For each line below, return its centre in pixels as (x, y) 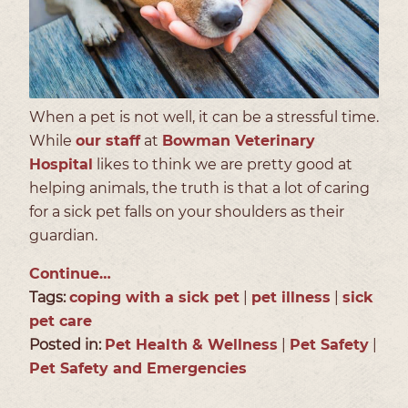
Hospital (61, 164)
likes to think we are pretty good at (223, 164)
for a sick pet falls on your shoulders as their (187, 211)
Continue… (70, 273)
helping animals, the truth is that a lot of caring (199, 188)
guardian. (65, 235)
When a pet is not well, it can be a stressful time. (204, 117)
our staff (108, 140)
